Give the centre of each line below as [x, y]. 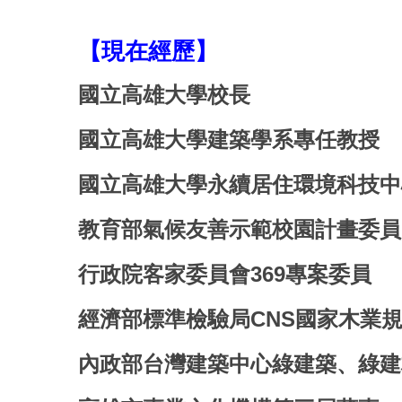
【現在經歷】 [148, 51]
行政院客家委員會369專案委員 [225, 274]
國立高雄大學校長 [164, 94]
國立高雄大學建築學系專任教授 [229, 139]
